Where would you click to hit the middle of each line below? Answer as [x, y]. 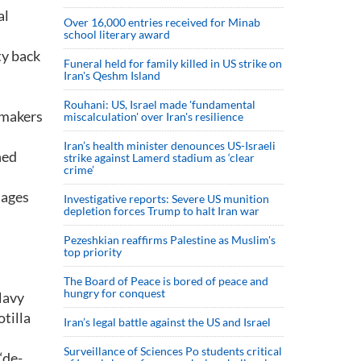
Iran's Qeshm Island [112, 75]
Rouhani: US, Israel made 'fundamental [160, 104]
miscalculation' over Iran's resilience [154, 116]
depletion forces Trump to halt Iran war [162, 211]
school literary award [117, 34]
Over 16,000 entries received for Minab [162, 22]
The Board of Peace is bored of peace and [166, 281]
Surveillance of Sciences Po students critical [173, 351]
